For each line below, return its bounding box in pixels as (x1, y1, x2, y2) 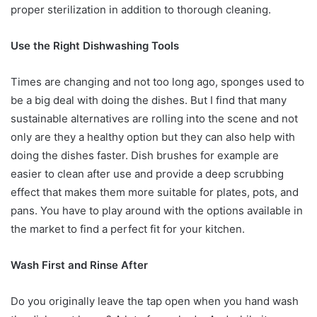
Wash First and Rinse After (11, 258, 151, 272)
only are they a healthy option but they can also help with (11, 129, 295, 144)
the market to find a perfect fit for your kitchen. (11, 221, 248, 236)
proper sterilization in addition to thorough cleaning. (11, 2, 274, 16)
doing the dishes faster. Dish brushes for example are (11, 148, 279, 162)
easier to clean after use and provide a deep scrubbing (11, 166, 284, 180)
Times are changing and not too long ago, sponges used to (11, 74, 304, 88)
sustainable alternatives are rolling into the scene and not (11, 111, 298, 125)
